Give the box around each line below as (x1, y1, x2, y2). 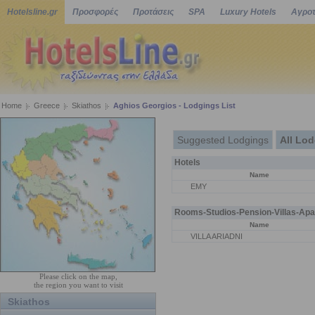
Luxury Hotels (220, 7, 276, 17)
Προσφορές (72, 7, 118, 17)
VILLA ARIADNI (188, 232, 243, 240)
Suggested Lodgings (176, 134, 269, 146)
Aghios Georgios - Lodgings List (113, 101, 236, 110)
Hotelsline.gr (7, 7, 58, 17)
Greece (34, 101, 60, 110)
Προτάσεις (133, 7, 174, 17)
